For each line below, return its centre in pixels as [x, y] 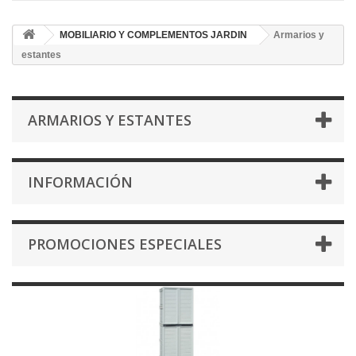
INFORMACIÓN [80, 182]
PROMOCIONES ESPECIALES [125, 244]
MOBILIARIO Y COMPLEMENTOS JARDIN [153, 35]
